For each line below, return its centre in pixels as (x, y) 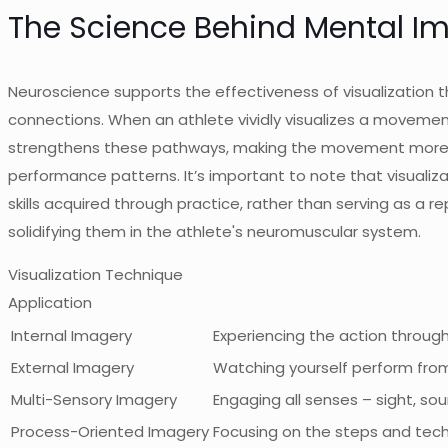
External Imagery (72, 368)
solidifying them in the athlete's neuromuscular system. (214, 232)
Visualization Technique (95, 275)
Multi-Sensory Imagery (94, 400)
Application (50, 303)
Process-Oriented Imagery (110, 432)
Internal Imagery (71, 336)
